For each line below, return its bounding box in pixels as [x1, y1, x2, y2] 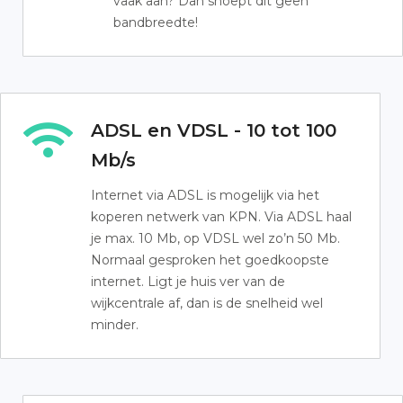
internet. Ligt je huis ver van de [91, 273, 285, 290]
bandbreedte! [113, 14, 198, 31]
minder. [91, 317, 139, 333]
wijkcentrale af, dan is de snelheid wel [91, 295, 323, 311]
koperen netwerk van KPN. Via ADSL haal [91, 209, 352, 225]
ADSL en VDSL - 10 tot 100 [91, 120, 336, 141]
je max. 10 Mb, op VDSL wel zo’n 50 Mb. [91, 230, 340, 246]
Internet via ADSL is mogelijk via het [91, 187, 319, 203]
